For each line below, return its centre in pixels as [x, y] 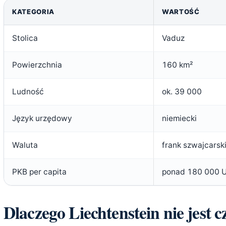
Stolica [25, 38]
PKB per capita [39, 172]
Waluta [25, 145]
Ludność [28, 91]
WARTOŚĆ [181, 11]
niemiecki [179, 118]
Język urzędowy [42, 118]
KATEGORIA [33, 11]
